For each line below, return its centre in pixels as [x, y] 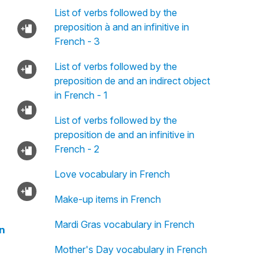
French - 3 [77, 41]
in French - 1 [81, 95]
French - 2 [77, 149]
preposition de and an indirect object [132, 81]
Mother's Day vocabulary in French [130, 249]
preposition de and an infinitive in [124, 135]
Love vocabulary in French [112, 174]
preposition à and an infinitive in [121, 27]
